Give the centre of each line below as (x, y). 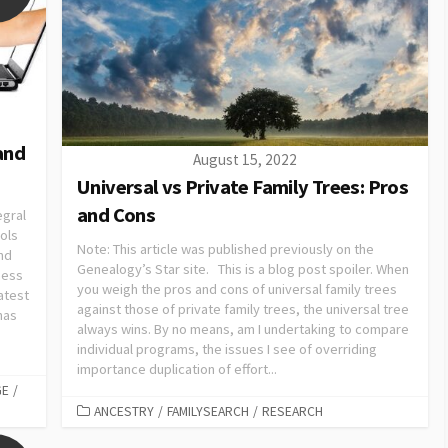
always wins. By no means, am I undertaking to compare (243, 328)
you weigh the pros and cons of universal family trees (237, 288)
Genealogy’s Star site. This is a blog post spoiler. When (243, 268)
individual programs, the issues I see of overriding (227, 348)
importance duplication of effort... (177, 368)
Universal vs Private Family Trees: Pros (243, 186)
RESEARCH (292, 412)
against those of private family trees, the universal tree (243, 308)
